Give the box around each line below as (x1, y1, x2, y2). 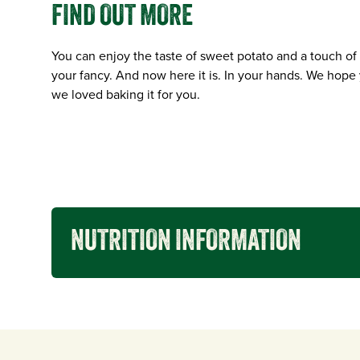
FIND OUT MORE (51, 3, 193, 33)
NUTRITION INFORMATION (71, 228, 301, 258)
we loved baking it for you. (51, 85, 200, 104)
